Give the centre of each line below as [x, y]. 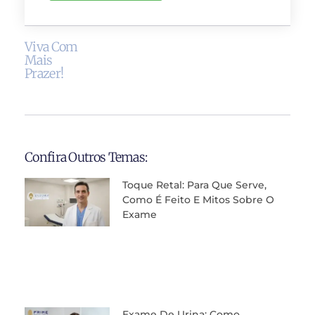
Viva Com [51, 46]
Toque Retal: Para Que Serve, [194, 185]
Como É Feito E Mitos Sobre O [198, 200]
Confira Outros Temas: [86, 157]
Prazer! [44, 73]
